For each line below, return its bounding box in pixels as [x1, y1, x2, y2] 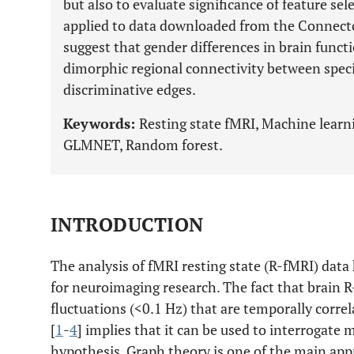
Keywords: [63, 114, 139, 133]
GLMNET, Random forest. [63, 135, 223, 154]
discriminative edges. [63, 80, 196, 99]
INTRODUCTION [51, 212, 204, 237]
